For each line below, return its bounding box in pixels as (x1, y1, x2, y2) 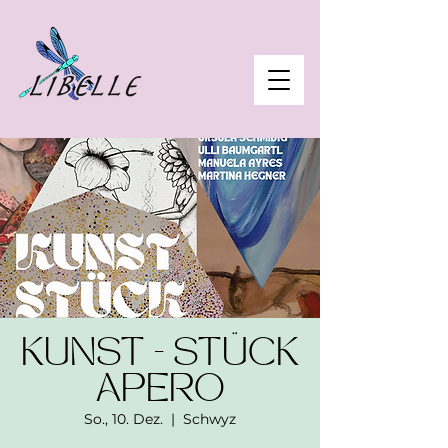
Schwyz (183, 410, 236, 428)
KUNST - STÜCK (21, 336, 299, 376)
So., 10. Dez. (84, 410, 163, 428)
